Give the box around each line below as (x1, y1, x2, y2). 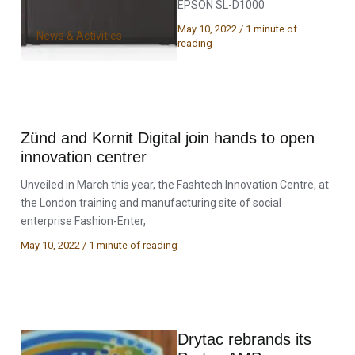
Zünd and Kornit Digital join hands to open (21, 128, 315, 147)
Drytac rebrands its (177, 330, 311, 349)
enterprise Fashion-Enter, (21, 214, 147, 227)
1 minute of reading (89, 239, 178, 251)
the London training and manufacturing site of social (21, 196, 282, 209)
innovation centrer (21, 147, 147, 166)
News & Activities (36, 29, 123, 42)
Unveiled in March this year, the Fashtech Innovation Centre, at (21, 177, 330, 191)
